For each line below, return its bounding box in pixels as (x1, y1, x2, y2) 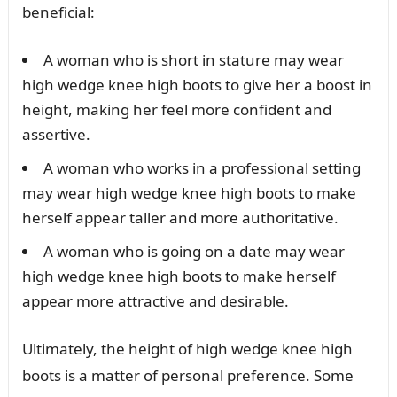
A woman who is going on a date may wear (43, 240, 345, 261)
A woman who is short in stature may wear (43, 49, 344, 70)
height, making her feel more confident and (21, 98, 331, 120)
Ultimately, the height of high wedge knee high (21, 338, 353, 359)
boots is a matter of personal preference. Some (21, 364, 354, 385)
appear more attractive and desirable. (21, 290, 289, 311)
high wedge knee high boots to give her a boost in (21, 74, 372, 95)
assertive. (21, 123, 90, 144)
